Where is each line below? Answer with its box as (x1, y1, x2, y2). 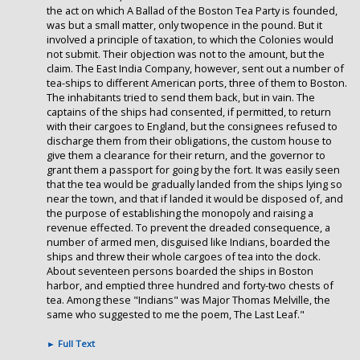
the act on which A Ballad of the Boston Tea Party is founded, (47, 3, 337, 18)
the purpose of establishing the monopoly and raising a (47, 206, 313, 221)
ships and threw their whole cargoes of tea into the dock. (47, 249, 321, 264)
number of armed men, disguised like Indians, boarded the (47, 235, 330, 250)
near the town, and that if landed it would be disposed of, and (47, 191, 343, 207)
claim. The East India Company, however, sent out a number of (47, 61, 344, 76)
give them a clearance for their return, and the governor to (47, 148, 325, 163)
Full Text (55, 337, 95, 350)
